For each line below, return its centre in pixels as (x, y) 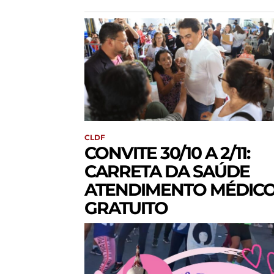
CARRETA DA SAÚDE (167, 172)
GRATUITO (126, 208)
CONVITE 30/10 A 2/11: (167, 153)
